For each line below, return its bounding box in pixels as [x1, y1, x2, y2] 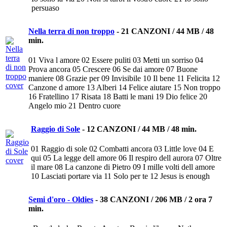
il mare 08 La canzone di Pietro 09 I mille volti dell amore [31, 163, 215, 172]
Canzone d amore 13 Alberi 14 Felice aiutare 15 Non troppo [28, 83, 220, 92]
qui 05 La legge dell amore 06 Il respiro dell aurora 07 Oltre [31, 154, 221, 163]
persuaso [31, 4, 59, 13]
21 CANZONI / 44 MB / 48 [121, 27, 214, 36]
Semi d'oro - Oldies [28, 195, 93, 204]
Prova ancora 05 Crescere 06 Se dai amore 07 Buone [28, 65, 198, 74]
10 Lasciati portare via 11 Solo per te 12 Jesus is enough [31, 172, 210, 181]
